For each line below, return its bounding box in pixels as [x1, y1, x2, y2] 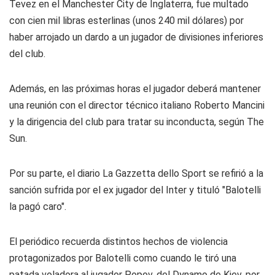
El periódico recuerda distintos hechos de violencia [9, 236, 228, 247]
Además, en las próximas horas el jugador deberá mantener [9, 83, 261, 95]
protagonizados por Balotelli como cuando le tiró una [9, 252, 236, 264]
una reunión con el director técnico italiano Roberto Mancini [9, 99, 265, 111]
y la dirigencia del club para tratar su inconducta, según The [9, 116, 264, 128]
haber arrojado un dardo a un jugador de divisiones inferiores [9, 31, 263, 43]
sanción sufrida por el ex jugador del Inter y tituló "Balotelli [9, 184, 261, 196]
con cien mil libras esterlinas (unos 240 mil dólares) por [9, 15, 244, 26]
